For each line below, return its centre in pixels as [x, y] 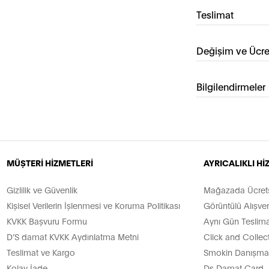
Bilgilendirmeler [231, 86]
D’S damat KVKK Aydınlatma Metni [73, 237]
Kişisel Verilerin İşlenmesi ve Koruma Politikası [94, 205]
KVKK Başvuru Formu [47, 221]
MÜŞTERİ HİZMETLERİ [50, 163]
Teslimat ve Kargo [41, 252]
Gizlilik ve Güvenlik [42, 190]
